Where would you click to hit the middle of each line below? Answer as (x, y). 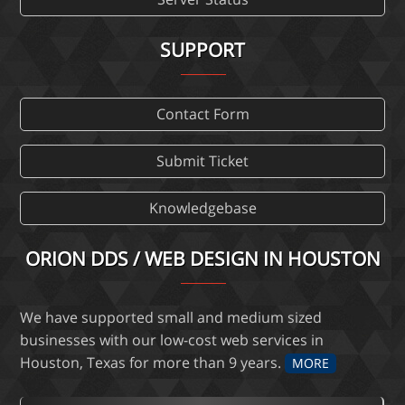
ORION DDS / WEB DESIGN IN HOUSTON (202, 259)
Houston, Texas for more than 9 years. (153, 363)
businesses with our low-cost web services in (172, 340)
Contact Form (202, 114)
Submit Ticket (202, 161)
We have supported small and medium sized (171, 318)
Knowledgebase (202, 208)
